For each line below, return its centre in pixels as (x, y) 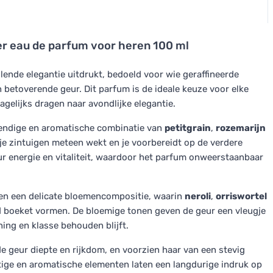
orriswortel (241, 196)
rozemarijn (241, 128)
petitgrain (188, 128)
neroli (198, 196)
